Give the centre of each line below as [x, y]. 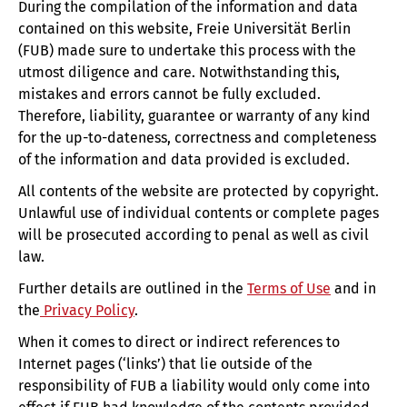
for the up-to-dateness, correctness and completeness [197, 138]
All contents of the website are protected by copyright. [199, 191]
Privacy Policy [87, 310]
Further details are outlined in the [133, 288]
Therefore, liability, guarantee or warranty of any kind [194, 116]
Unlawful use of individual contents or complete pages [199, 213]
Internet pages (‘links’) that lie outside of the [165, 364]
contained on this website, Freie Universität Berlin [184, 29]
